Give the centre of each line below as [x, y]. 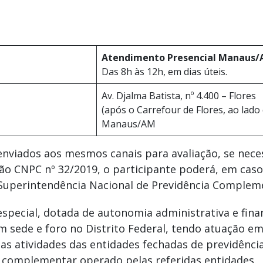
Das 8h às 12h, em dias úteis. [164, 72]
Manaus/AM [129, 124]
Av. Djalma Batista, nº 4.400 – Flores [179, 96]
